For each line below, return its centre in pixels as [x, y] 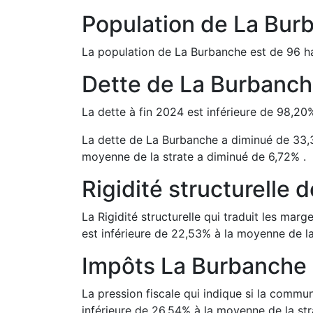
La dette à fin [119, 112]
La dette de [114, 140]
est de [265, 52]
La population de [128, 52]
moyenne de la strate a [143, 156]
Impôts [121, 266]
